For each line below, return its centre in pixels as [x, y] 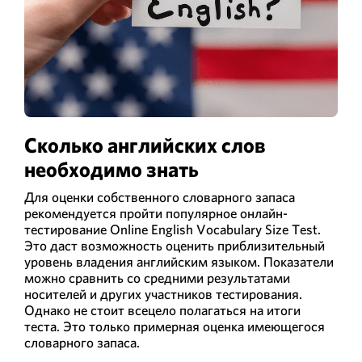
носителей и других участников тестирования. [163, 294]
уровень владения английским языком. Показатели [179, 261]
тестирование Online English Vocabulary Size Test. [173, 229]
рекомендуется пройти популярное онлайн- [156, 213]
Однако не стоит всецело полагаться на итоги [162, 310]
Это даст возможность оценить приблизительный [175, 245]
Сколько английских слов [145, 146]
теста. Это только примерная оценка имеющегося [175, 326]
